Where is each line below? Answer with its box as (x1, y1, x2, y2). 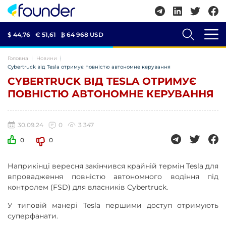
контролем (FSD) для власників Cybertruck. (8, 183, 168, 192)
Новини (36, 55, 57, 62)
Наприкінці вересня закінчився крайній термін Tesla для (8, 161, 218, 171)
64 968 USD (67, 30, 103, 38)
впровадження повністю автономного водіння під (8, 172, 218, 181)
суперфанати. (8, 211, 58, 220)
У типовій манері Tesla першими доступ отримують (8, 201, 218, 210)
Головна (8, 55, 28, 62)
